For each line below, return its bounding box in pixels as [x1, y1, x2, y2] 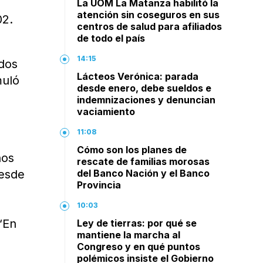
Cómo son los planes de [77, 144, 187, 156]
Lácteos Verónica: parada [77, 70, 199, 82]
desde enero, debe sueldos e [77, 82, 212, 94]
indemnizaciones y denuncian [77, 94, 216, 106]
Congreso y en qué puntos [77, 241, 201, 252]
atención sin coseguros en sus [77, 9, 220, 21]
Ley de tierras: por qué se [77, 217, 197, 229]
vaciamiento [77, 106, 136, 117]
